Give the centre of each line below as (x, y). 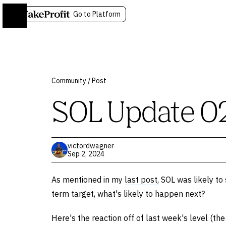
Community (69, 81)
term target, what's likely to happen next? (128, 194)
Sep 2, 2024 (86, 154)
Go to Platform (97, 14)
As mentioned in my (88, 180)
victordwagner (91, 146)
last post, (142, 180)
